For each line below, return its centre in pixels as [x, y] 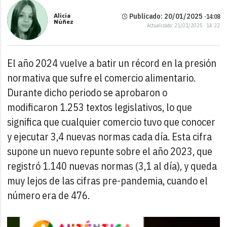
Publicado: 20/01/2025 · [167, 16]
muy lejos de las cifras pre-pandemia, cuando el [108, 181]
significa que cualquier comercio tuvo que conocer [111, 122]
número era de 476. [49, 196]
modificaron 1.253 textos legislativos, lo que [100, 107]
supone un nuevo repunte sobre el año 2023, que [110, 152]
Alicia [62, 15]
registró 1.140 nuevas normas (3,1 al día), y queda [112, 166]
